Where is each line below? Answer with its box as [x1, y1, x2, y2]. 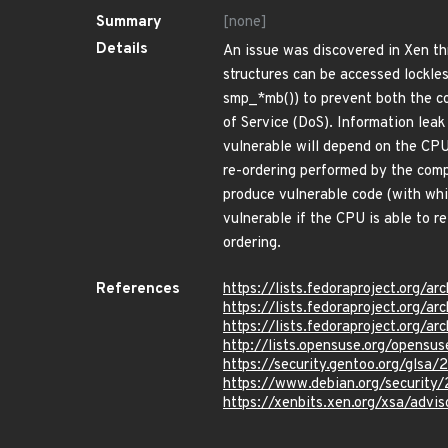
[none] [223, 13, 267, 32]
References [96, 280, 180, 299]
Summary [96, 13, 162, 32]
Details [96, 40, 148, 59]
